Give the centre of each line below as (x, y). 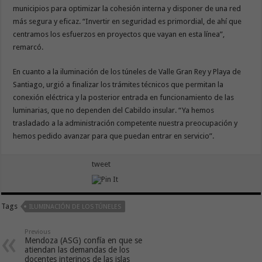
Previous (38, 232)
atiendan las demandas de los (77, 250)
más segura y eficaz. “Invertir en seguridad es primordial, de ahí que (127, 22)
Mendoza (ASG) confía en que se (84, 241)
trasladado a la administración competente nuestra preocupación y (125, 123)
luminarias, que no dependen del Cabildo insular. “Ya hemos (114, 111)
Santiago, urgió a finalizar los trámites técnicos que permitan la (118, 85)
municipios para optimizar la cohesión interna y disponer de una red (127, 9)
